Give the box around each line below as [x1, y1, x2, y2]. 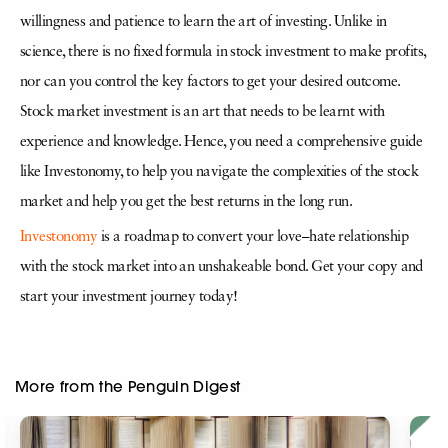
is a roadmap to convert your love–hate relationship [97, 229, 408, 245]
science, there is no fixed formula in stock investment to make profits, [20, 44, 426, 60]
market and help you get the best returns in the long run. [20, 194, 353, 210]
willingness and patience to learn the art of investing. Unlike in [20, 14, 387, 30]
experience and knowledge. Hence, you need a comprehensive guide [20, 134, 422, 150]
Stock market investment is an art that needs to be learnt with [20, 104, 385, 120]
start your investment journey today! [20, 289, 238, 305]
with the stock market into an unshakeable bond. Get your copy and [20, 259, 423, 275]
